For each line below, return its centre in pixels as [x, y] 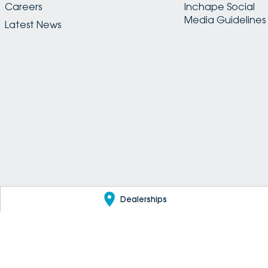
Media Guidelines [225, 20]
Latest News [33, 25]
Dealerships [143, 199]
